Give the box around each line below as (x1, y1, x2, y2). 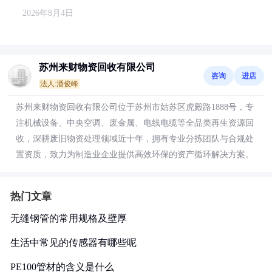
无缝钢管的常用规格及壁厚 (10, 213, 127, 223)
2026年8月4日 (22, 8, 73, 18)
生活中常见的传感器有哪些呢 (10, 237, 137, 248)
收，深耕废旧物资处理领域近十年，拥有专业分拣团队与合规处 (16, 134, 254, 143)
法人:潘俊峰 (40, 80, 78, 88)
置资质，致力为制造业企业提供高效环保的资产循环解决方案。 (16, 150, 254, 159)
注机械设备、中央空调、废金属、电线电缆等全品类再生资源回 (16, 118, 254, 127)
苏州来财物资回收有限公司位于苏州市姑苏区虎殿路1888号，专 (16, 103, 254, 112)
